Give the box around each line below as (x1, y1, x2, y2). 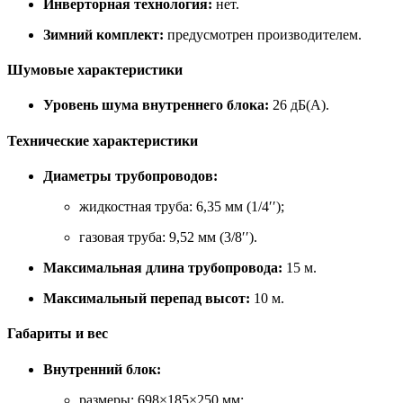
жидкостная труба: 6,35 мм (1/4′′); (79, 198, 284, 214)
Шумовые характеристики (7, 62, 183, 78)
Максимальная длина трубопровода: (43, 259, 282, 275)
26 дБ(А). (269, 97, 329, 113)
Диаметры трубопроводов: (43, 167, 218, 184)
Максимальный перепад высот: (43, 290, 250, 306)
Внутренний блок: (43, 361, 161, 377)
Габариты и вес (7, 326, 108, 342)
